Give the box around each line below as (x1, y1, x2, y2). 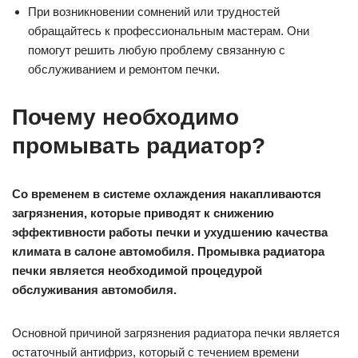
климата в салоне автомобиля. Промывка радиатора (12, 245, 324, 259)
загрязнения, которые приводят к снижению (12, 206, 274, 221)
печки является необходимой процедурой (12, 264, 262, 278)
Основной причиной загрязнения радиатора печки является (12, 326, 340, 340)
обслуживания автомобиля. (12, 283, 177, 297)
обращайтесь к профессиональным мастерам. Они (28, 24, 309, 38)
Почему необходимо (12, 105, 239, 130)
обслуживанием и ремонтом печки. (28, 62, 220, 77)
